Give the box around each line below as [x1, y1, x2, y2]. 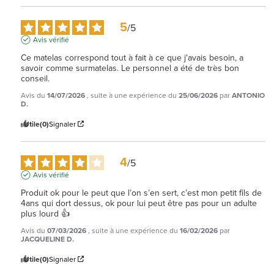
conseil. [21, 72, 50, 85]
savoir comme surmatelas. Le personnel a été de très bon [21, 61, 239, 75]
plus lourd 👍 [21, 207, 70, 220]
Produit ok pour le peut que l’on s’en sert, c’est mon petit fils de [21, 186, 262, 199]
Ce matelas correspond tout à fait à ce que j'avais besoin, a [21, 51, 243, 64]
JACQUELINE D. [21, 233, 74, 245]
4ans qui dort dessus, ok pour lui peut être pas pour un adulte [21, 196, 257, 210]
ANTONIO [232, 89, 265, 101]
